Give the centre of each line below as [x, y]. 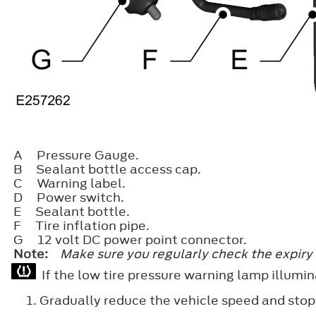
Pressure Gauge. [88, 155]
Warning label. [81, 183]
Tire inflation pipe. [92, 225]
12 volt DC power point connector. [142, 239]
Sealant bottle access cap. [119, 169]
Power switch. [80, 197]
